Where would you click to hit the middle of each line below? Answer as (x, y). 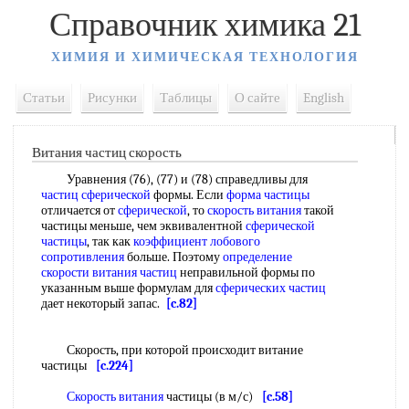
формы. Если (189, 195)
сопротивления (83, 257)
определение (257, 257)
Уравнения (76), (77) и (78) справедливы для (174, 179)
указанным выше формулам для (128, 288)
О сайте (257, 98)
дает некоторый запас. (104, 304)
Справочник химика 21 (204, 25)
